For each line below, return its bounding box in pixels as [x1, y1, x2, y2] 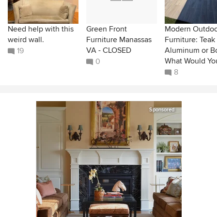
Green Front [86, 24, 127, 34]
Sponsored [149, 107, 174, 113]
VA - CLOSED [86, 46, 131, 55]
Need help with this [8, 24, 74, 34]
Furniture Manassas [86, 35, 152, 45]
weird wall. [8, 35, 44, 45]
